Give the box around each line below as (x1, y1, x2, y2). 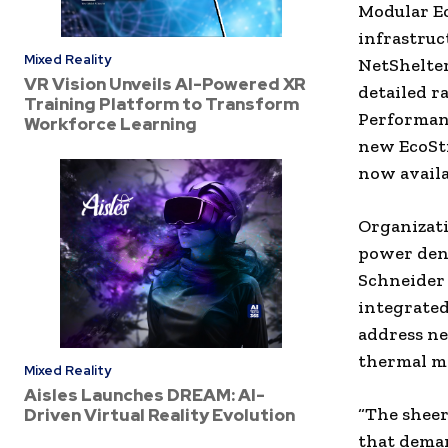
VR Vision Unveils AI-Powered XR (24, 73, 306, 96)
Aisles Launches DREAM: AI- (24, 383, 265, 406)
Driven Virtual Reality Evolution (24, 403, 295, 426)
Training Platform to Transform (24, 93, 299, 116)
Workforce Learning (24, 113, 197, 136)
